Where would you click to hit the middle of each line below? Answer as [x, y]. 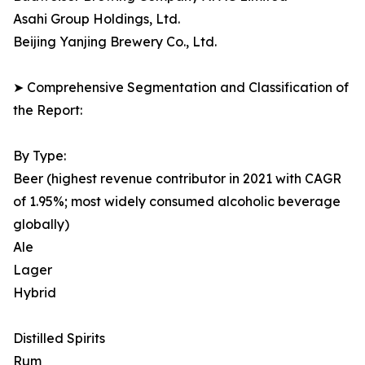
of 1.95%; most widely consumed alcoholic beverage [177, 202]
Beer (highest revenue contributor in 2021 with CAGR [177, 179]
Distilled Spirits [59, 339]
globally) [41, 224]
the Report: [48, 110]
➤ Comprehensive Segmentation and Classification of [181, 88]
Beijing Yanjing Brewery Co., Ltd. [115, 42]
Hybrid [35, 293]
